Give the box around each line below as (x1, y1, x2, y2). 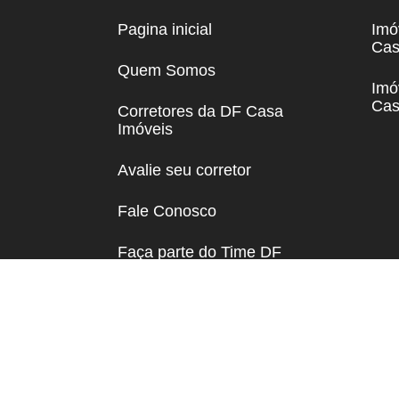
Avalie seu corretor (118, 160, 251, 179)
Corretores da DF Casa (118, 102, 283, 120)
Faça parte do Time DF (118, 242, 281, 261)
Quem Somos (118, 61, 216, 79)
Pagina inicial (118, 20, 212, 38)
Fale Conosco (118, 201, 216, 220)
